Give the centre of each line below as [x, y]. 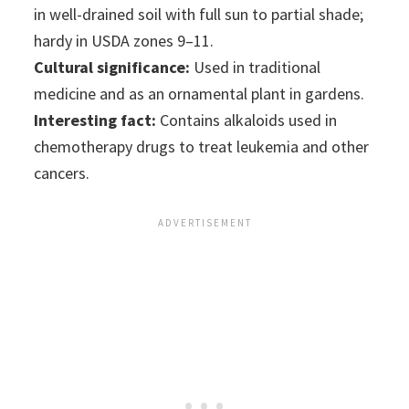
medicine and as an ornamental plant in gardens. [199, 94]
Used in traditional [256, 68]
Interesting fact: [95, 121]
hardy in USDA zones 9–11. [124, 41]
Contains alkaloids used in [247, 121]
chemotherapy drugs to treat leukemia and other [202, 147]
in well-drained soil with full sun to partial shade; [199, 15]
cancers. [62, 173]
